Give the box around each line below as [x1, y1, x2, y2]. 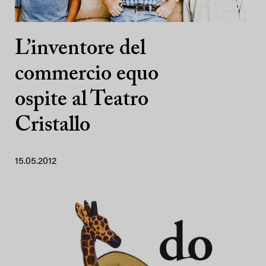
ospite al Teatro [15, 89, 148, 111]
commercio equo [15, 64, 159, 85]
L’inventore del [15, 38, 145, 60]
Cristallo [15, 115, 90, 137]
